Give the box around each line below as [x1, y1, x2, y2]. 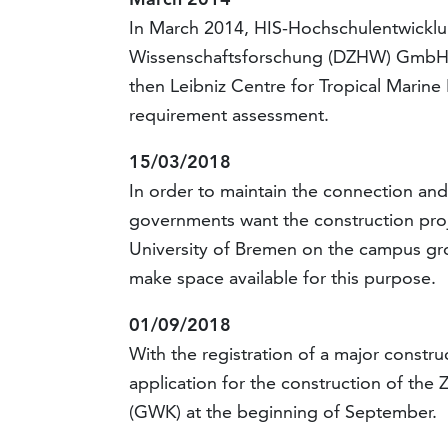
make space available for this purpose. [129, 266, 437, 290]
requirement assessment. [129, 103, 330, 127]
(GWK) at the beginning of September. [129, 400, 438, 424]
